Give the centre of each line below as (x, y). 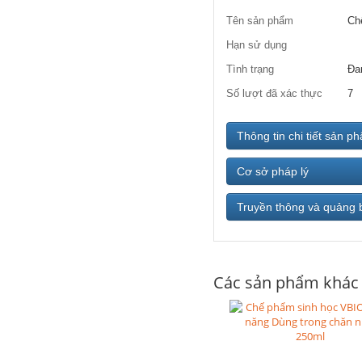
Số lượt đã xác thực (274, 93)
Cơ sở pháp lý (273, 171)
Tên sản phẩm (260, 21)
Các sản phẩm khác (286, 282)
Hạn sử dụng (257, 45)
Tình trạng (250, 69)
